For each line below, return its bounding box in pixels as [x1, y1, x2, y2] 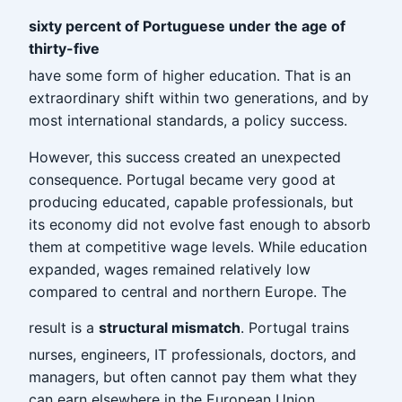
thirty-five [29, 39, 100, 57]
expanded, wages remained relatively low [29, 260, 310, 278]
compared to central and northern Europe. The [29, 283, 346, 301]
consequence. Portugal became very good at [29, 170, 336, 188]
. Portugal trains [240, 319, 349, 336]
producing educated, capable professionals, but [29, 193, 354, 211]
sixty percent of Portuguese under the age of [29, 17, 345, 35]
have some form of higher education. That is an [29, 66, 351, 84]
